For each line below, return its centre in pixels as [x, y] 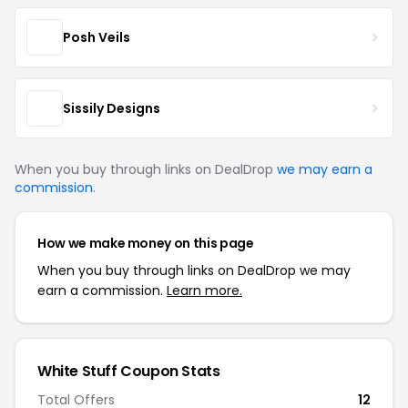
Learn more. [204, 291]
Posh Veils [97, 37]
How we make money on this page [146, 243]
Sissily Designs [112, 108]
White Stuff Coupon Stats [129, 371]
